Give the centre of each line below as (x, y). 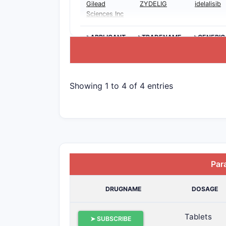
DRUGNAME (123, 189)
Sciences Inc (105, 14)
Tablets (198, 217)
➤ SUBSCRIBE (111, 219)
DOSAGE (205, 189)
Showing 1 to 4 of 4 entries (121, 86)
